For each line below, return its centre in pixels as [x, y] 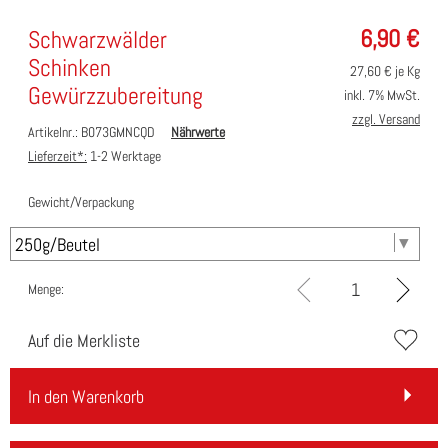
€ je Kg [400, 71]
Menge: [46, 289]
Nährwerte [198, 132]
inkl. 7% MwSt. [382, 95]
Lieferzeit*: [57, 156]
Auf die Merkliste [84, 341]
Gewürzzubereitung [115, 96]
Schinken [69, 68]
